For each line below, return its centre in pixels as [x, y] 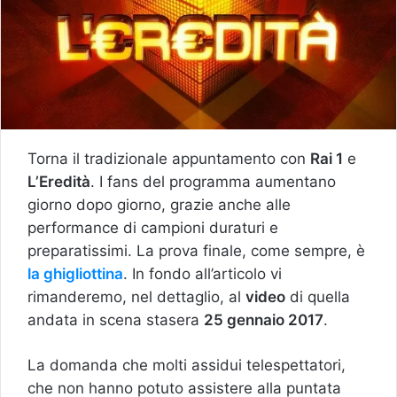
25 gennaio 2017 [264, 319]
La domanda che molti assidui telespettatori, [187, 365]
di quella [318, 296]
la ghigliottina [75, 273]
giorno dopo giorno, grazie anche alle [159, 204]
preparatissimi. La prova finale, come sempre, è [196, 250]
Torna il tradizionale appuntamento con [169, 158]
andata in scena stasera [116, 319]
